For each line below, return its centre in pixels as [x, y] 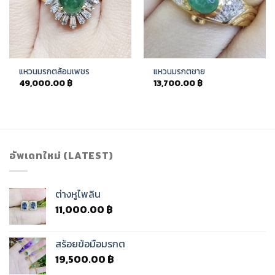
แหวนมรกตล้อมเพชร [55, 72]
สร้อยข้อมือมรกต [90, 243]
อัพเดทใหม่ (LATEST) [61, 156]
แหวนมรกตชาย [180, 72]
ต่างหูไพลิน [78, 194]
